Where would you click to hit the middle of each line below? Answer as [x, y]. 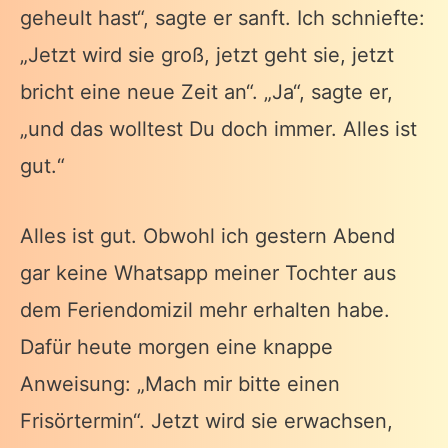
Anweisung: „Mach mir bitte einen [180, 383]
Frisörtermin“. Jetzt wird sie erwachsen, [206, 420]
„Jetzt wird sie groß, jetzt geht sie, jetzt [207, 55]
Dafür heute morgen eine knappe [176, 346]
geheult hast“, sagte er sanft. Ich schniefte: [222, 18]
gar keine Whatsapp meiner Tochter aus [208, 272]
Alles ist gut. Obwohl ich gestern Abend [207, 235]
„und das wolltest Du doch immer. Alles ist [218, 129]
